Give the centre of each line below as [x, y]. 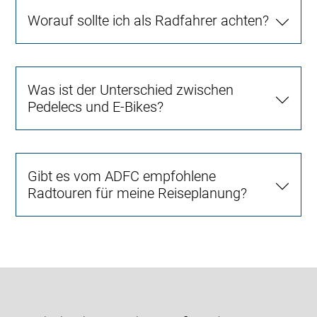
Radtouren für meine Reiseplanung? [138, 193]
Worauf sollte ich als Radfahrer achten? [149, 20]
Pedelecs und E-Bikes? [96, 106]
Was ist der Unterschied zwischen [131, 90]
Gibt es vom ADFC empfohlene [122, 176]
